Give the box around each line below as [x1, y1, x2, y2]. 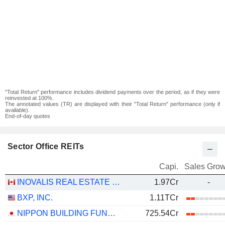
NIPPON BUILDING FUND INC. [107, 209, 116, 217]
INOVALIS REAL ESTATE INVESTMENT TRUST [112, 178, 120, 186]
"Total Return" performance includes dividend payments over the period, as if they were [5, 89, 220, 95]
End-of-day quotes [5, 113, 50, 119]
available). [5, 107, 30, 113]
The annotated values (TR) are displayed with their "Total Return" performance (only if [5, 101, 220, 107]
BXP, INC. [17, 193, 53, 202]
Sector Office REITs [8, 142, 84, 151]
